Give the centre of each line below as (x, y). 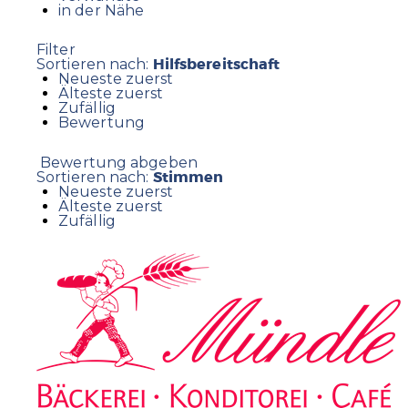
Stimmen (188, 177)
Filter (56, 50)
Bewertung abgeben (117, 162)
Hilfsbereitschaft (216, 65)
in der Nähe (102, 11)
